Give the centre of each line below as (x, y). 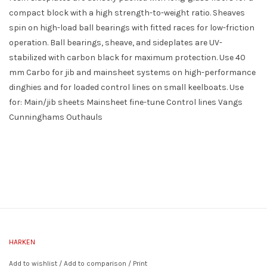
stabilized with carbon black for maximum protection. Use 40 (127, 57)
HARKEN (22, 242)
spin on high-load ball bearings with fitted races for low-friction (132, 27)
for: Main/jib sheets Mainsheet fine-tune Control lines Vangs (126, 102)
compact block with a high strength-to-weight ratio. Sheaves (127, 13)
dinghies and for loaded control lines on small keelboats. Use (126, 87)
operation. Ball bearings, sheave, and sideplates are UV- (116, 42)
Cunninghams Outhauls (56, 117)
